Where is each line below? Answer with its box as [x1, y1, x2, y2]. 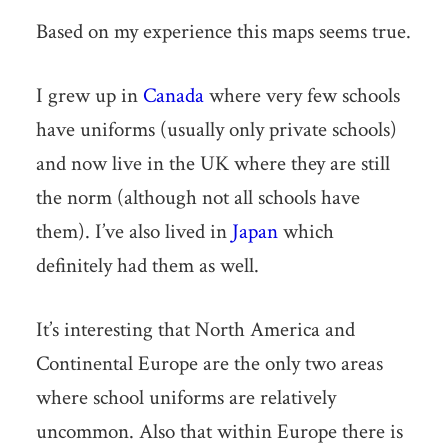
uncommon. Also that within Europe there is [35, 417, 403, 445]
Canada [142, 81, 204, 109]
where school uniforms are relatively [35, 383, 336, 411]
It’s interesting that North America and [35, 315, 355, 343]
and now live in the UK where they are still [35, 149, 390, 177]
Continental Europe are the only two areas [35, 349, 383, 377]
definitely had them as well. [35, 251, 259, 279]
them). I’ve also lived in [35, 217, 232, 245]
